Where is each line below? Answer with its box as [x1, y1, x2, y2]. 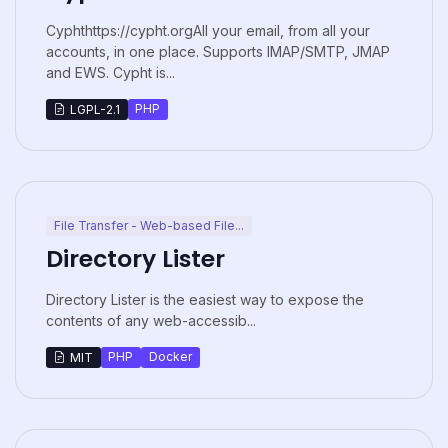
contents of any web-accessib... [46, 312, 256, 330]
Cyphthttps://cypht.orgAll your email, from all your [46, 21, 370, 39]
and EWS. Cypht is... [46, 63, 175, 81]
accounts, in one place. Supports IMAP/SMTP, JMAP [46, 42, 390, 60]
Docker [148, 349, 192, 365]
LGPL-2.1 [69, 101, 120, 117]
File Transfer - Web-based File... [53, 217, 244, 233]
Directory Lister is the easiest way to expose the [46, 291, 364, 309]
